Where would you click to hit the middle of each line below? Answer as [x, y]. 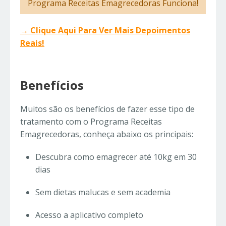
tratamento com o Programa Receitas [91, 121]
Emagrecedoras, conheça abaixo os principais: [107, 134]
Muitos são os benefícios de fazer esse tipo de [107, 109]
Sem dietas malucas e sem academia [103, 192]
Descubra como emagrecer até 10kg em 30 [116, 157]
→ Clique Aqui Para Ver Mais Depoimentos [105, 30]
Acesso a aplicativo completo [89, 215]
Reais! [32, 43]
